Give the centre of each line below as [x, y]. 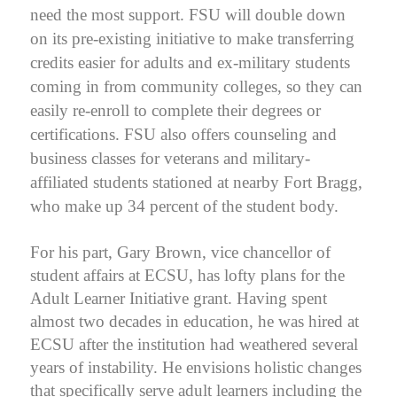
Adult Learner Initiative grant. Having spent [179, 298]
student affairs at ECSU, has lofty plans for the [187, 275]
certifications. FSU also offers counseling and [183, 134]
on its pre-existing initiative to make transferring [192, 38]
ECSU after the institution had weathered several [194, 344]
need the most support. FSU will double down [188, 14]
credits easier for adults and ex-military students [190, 62]
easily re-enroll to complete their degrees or [175, 110]
